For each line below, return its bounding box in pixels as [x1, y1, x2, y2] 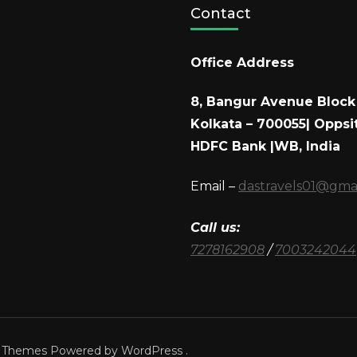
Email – [190, 178, 238, 194]
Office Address [190, 55, 294, 71]
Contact [190, 5, 251, 23]
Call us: [190, 219, 240, 235]
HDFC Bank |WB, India [190, 139, 340, 155]
